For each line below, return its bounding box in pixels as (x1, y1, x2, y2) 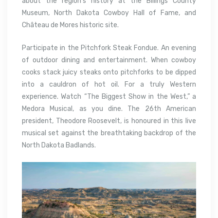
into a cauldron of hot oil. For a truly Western (22, 80, 196, 89)
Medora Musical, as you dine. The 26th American (22, 105, 196, 113)
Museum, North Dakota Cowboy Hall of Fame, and (22, 9, 196, 18)
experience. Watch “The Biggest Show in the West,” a (22, 92, 196, 101)
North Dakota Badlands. (22, 141, 96, 150)
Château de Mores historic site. (22, 21, 119, 30)
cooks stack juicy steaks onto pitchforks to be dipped (22, 68, 196, 77)
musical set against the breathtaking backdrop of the (22, 129, 196, 138)
